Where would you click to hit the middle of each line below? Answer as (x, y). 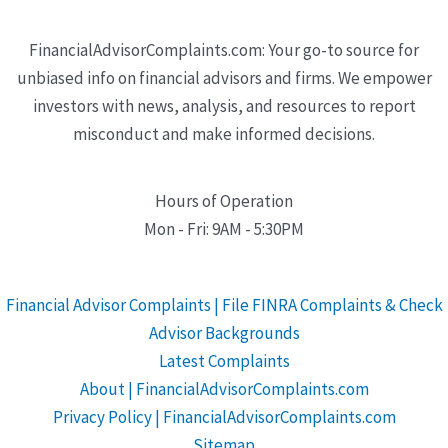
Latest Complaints (224, 361)
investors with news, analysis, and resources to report (224, 105)
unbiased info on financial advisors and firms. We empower (224, 77)
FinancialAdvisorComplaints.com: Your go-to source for (224, 49)
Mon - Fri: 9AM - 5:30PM (224, 229)
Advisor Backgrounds (224, 333)
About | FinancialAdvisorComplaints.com (224, 389)
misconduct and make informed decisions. (224, 133)
